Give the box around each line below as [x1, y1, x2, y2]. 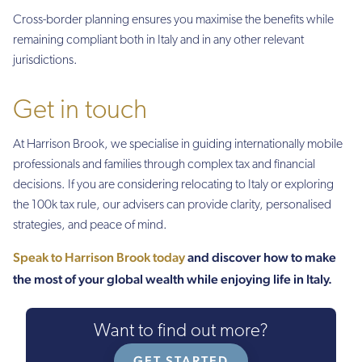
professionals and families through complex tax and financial [13, 158, 315, 171]
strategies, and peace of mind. [13, 218, 167, 232]
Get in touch [13, 97, 147, 124]
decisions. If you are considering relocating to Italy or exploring [13, 178, 334, 192]
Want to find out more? [94, 322, 268, 342]
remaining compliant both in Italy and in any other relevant [13, 33, 304, 47]
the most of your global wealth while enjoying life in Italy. [13, 271, 332, 288]
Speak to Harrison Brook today [13, 250, 185, 266]
